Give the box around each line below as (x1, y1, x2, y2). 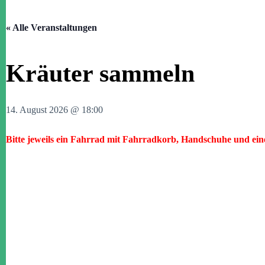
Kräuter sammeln (6, 60, 195, 87)
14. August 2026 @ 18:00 (6, 105, 103, 115)
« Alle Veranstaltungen (6, 22, 97, 33)
